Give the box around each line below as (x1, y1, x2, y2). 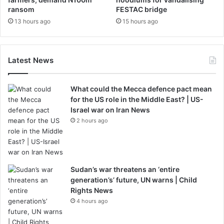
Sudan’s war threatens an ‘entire (70, 165, 179, 173)
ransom (8, 5, 34, 13)
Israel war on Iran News (70, 105, 150, 114)
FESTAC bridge (116, 5, 167, 13)
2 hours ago (76, 117, 108, 124)
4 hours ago (76, 197, 108, 204)
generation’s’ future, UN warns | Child (70, 175, 197, 184)
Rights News (70, 186, 113, 194)
